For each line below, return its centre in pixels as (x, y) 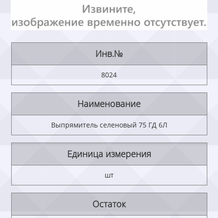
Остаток (109, 204)
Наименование (109, 104)
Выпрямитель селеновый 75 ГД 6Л (109, 125)
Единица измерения (109, 154)
